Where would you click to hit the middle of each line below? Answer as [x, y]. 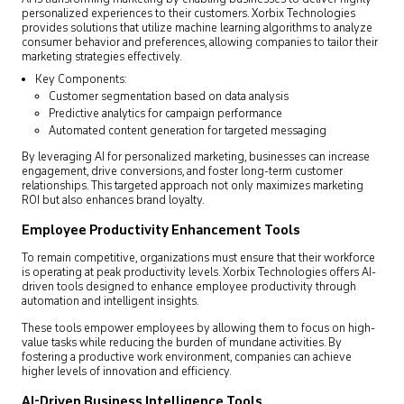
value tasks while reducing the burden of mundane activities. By [182, 343]
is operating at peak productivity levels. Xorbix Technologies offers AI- [199, 273]
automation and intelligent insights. [110, 302]
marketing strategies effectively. [102, 57]
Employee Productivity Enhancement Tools [161, 231]
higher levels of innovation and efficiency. [127, 372]
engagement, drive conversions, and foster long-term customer [182, 172]
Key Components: [81, 80]
